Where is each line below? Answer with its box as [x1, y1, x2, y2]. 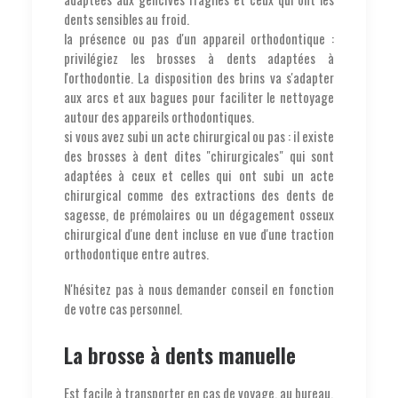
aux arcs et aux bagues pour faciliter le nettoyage [64, 86, 334, 107]
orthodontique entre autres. [64, 243, 209, 263]
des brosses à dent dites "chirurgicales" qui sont [64, 145, 334, 165]
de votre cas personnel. [64, 298, 182, 318]
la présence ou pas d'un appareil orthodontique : [64, 28, 334, 48]
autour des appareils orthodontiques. [64, 106, 254, 126]
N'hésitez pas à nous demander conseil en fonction [64, 278, 334, 298]
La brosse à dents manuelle [64, 338, 301, 370]
